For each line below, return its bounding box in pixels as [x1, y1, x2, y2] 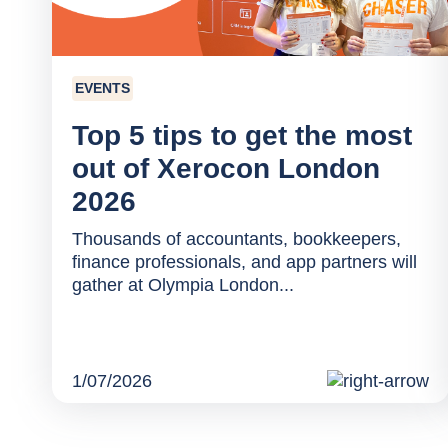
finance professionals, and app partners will [72, 251, 417, 272]
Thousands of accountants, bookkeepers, [72, 228, 401, 249]
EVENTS [75, 79, 130, 96]
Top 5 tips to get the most [72, 119, 412, 151]
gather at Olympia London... [72, 274, 294, 295]
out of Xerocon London [72, 152, 380, 184]
